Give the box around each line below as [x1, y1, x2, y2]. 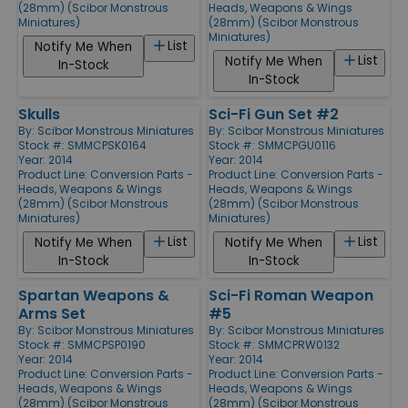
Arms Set [18, 302, 86, 324]
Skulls [18, 103, 60, 125]
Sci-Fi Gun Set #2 [209, 103, 339, 125]
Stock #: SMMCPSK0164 [18, 137, 147, 153]
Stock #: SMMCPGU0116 [209, 137, 336, 153]
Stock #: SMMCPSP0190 [18, 336, 146, 352]
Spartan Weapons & [18, 284, 169, 306]
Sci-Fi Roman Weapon [209, 284, 373, 306]
